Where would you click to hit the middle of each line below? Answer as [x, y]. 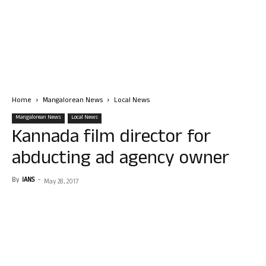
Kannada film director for [111, 139]
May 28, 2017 [61, 182]
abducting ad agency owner [121, 160]
